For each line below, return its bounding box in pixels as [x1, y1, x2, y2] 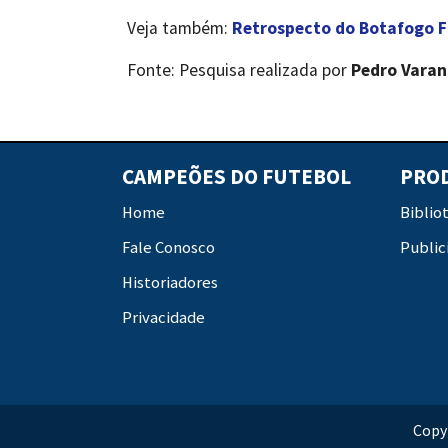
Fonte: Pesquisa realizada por [127, 59, 351, 82]
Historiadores [122, 272, 218, 294]
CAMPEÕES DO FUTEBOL [122, 163, 351, 191]
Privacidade [122, 307, 205, 329]
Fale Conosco [122, 237, 215, 259]
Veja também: [127, 17, 232, 40]
